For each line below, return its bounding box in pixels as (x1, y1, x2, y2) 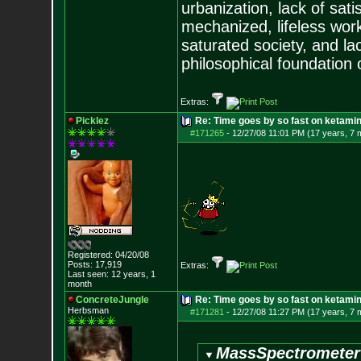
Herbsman (67, 305, 109, 315)
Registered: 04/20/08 (67, 250, 149, 259)
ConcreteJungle (75, 294, 149, 305)
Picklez (75, 115, 109, 127)
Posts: (67, 259, 93, 269)
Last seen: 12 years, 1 (67, 269, 156, 279)
